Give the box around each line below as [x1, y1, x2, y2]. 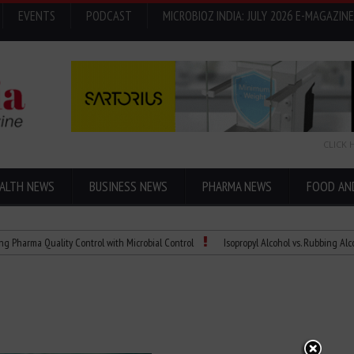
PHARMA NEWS [202, 178, 272, 195]
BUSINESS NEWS [89, 178, 168, 195]
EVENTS [18, 7, 55, 24]
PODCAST [86, 7, 132, 24]
